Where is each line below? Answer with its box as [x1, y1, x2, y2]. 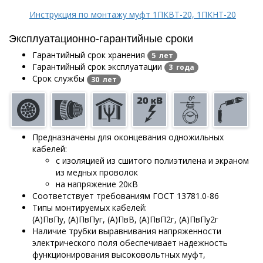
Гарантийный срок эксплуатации [32, 61, 164, 73]
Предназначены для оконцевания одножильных [32, 131, 224, 143]
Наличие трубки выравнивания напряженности [32, 225, 221, 237]
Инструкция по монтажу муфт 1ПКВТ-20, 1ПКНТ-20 [29, 8, 236, 20]
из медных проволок [56, 166, 138, 178]
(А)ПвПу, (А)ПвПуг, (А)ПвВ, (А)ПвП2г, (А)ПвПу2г [32, 213, 218, 225]
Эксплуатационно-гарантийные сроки [9, 29, 193, 45]
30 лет [91, 74, 117, 85]
